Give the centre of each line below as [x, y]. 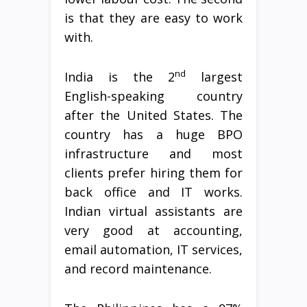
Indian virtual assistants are [153, 211]
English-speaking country [153, 96]
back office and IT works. [153, 192]
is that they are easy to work [153, 17]
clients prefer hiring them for [153, 172]
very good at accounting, [153, 230]
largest [214, 76]
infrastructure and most [153, 153]
